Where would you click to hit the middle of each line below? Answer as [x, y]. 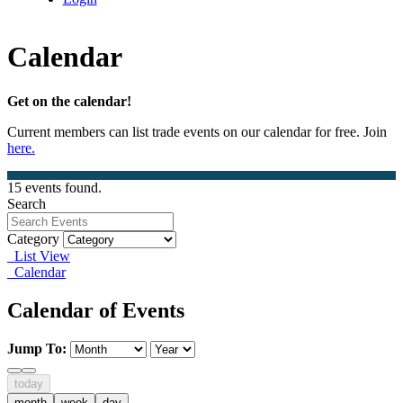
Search [27, 203]
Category [33, 238]
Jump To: [37, 348]
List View [39, 255]
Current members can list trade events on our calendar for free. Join [197, 131]
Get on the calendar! [69, 101]
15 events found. [54, 187]
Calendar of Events [96, 310]
